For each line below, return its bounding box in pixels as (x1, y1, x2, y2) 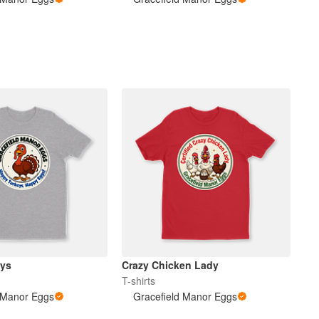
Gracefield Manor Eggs (133, 289, 238, 304)
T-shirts (122, 273, 156, 288)
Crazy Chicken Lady (122, 258, 219, 273)
